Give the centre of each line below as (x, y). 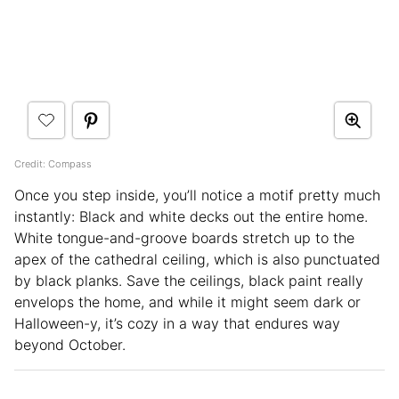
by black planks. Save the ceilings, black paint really (189, 281)
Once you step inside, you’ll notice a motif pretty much (197, 195)
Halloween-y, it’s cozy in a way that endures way (177, 324)
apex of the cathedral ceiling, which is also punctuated (197, 260)
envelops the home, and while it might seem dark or (187, 302)
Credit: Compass (53, 164)
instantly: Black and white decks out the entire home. (191, 217)
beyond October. (72, 345)
